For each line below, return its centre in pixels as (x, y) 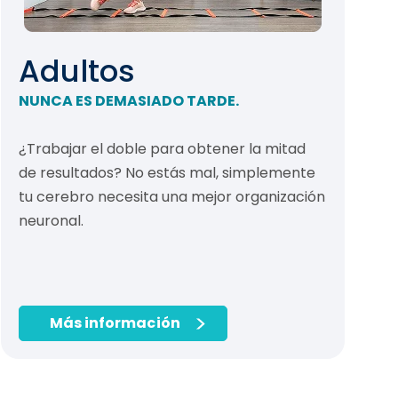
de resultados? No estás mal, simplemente (167, 173)
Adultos (77, 72)
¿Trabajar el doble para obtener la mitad (163, 149)
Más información (115, 323)
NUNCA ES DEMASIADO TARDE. (129, 101)
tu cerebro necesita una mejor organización (172, 197)
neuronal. (52, 221)
